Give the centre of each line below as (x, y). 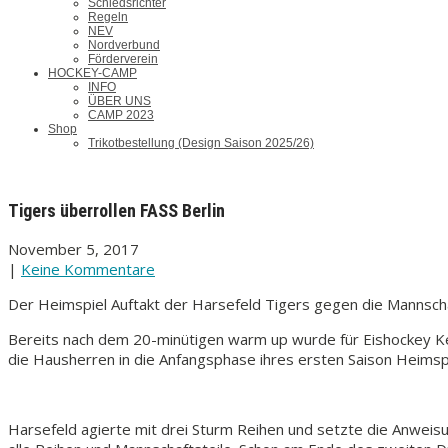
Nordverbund (124, 45)
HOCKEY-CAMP (92, 73)
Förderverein (123, 59)
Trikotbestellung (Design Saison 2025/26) (201, 143)
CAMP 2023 (121, 115)
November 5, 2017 (73, 249)
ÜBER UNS (119, 101)
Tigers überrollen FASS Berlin (116, 210)
